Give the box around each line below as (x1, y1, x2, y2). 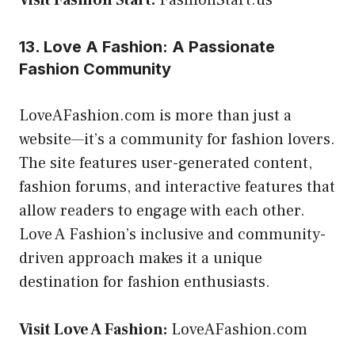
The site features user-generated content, (19, 152, 312, 174)
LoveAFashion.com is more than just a (19, 105, 292, 126)
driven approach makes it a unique (19, 247, 262, 269)
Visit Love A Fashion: (19, 319, 167, 340)
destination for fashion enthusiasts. (19, 271, 270, 292)
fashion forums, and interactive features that (19, 176, 335, 197)
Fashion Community (19, 59, 171, 78)
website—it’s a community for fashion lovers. (19, 128, 335, 150)
